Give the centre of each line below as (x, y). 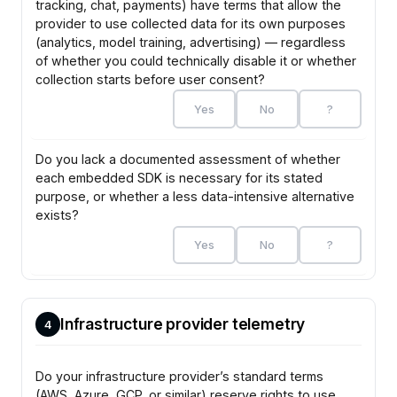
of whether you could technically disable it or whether (196, 60)
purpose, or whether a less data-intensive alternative (195, 197)
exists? (58, 215)
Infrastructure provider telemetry (183, 324)
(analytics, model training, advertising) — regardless (191, 42)
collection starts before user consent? (151, 79)
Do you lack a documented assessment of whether (188, 160)
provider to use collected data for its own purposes (191, 23)
